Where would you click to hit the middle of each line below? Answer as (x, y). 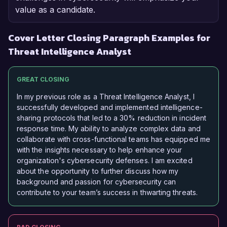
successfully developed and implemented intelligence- (110, 107)
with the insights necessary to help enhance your (100, 150)
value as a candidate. (55, 10)
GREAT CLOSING (43, 80)
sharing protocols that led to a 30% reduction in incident (111, 118)
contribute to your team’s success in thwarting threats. (107, 193)
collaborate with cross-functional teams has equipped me (113, 139)
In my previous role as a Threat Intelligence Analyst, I (106, 97)
